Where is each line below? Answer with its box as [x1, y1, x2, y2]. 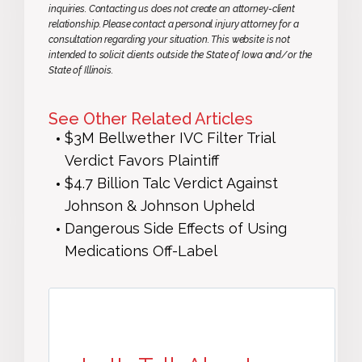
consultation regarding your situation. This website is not [48, 33, 291, 45]
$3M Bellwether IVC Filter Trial [65, 128, 275, 146]
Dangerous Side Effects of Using [65, 219, 287, 237]
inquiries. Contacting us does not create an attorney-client [48, 2, 295, 15]
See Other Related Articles [48, 108, 253, 128]
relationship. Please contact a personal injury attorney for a [48, 18, 299, 30]
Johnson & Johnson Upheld [65, 196, 255, 214]
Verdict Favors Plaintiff [65, 151, 219, 169]
